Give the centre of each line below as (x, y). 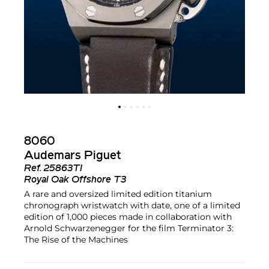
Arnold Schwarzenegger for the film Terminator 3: (129, 228)
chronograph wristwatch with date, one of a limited (132, 205)
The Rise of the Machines (76, 239)
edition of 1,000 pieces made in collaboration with (128, 216)
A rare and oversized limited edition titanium (118, 194)
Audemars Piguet (72, 156)
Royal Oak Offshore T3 (75, 180)
